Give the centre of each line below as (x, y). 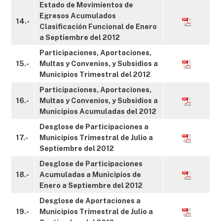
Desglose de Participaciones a (94, 127)
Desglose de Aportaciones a (90, 201)
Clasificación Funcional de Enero (98, 26)
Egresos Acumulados (78, 16)
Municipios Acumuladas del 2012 (98, 111)
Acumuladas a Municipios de (90, 174)
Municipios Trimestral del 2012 (95, 74)
